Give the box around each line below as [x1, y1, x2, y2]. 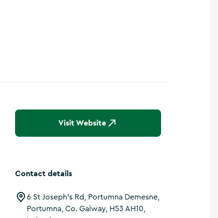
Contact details [15, 168, 72, 179]
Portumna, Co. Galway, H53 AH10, [27, 205, 145, 213]
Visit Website [58, 118, 106, 128]
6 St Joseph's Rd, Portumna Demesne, [27, 193, 160, 201]
